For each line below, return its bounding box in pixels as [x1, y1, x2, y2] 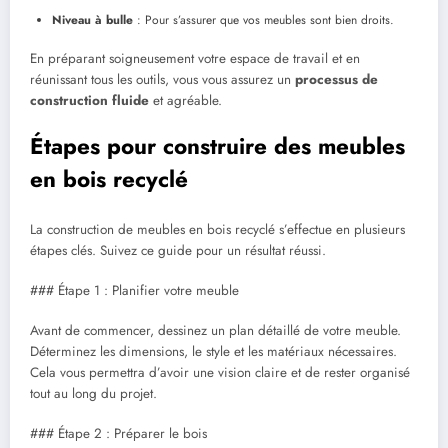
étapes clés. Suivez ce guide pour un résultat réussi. [30, 240, 326, 260]
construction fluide [30, 90, 149, 110]
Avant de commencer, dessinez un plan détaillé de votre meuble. [30, 320, 401, 340]
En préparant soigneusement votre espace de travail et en [30, 48, 360, 68]
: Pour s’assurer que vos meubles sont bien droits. [133, 10, 394, 29]
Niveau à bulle [52, 10, 133, 29]
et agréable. [149, 90, 222, 110]
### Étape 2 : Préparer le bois [30, 424, 207, 444]
